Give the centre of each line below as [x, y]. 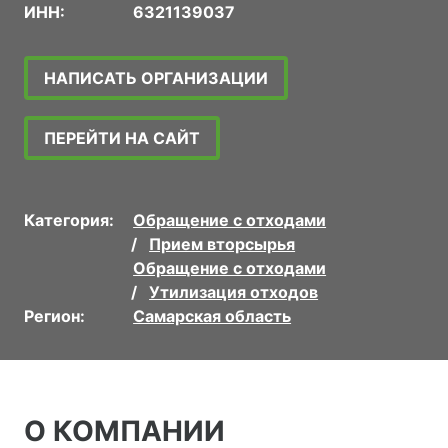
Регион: [54, 316]
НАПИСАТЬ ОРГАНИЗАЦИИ [156, 78]
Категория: [69, 220]
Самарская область [212, 316]
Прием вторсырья [222, 244]
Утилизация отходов [234, 292]
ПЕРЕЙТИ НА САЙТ [122, 138]
